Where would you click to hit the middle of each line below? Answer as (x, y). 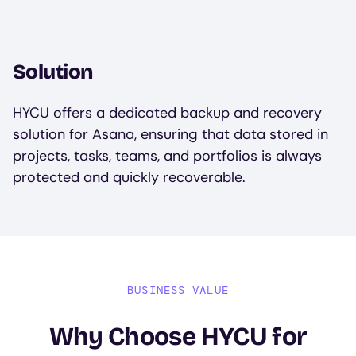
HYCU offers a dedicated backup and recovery (167, 113)
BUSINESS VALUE (178, 290)
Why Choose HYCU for (178, 337)
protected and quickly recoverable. (129, 177)
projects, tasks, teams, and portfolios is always (167, 156)
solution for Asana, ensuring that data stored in (170, 134)
